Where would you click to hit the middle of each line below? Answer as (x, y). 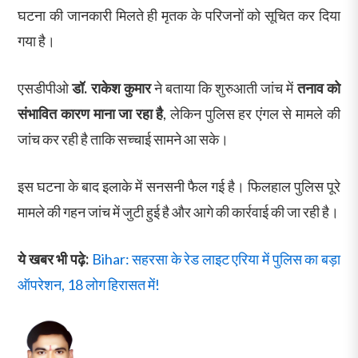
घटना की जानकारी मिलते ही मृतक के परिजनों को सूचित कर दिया (179, 15)
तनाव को (318, 88)
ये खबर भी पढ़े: (53, 259)
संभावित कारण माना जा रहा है (91, 113)
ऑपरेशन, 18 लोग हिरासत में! (89, 284)
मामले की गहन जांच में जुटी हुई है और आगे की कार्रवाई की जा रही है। (179, 211)
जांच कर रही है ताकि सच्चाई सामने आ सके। (123, 139)
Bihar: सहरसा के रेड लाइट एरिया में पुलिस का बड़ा (216, 259)
